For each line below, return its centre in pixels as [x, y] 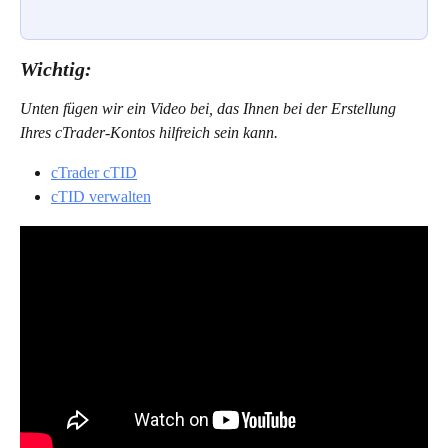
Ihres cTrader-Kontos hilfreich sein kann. [149, 132]
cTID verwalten [101, 197]
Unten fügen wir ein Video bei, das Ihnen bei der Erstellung [210, 108]
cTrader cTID [94, 172]
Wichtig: [56, 68]
